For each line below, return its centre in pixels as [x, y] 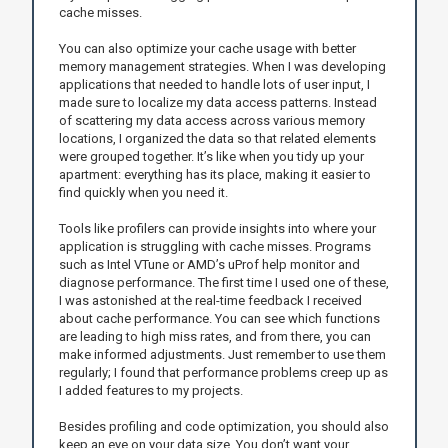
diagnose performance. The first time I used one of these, [223, 282]
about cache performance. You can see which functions [219, 318]
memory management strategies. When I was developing [222, 66]
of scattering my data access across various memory [211, 120]
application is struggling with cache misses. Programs [214, 246]
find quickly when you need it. [143, 192]
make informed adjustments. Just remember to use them [222, 354]
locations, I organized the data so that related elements [217, 138]
